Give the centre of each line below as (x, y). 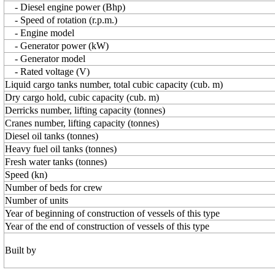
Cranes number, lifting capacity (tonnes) (82, 123)
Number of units (37, 200)
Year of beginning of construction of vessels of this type (112, 213)
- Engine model (40, 33)
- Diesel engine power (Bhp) (65, 7)
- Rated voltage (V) (47, 72)
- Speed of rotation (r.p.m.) (61, 20)
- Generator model (45, 59)
